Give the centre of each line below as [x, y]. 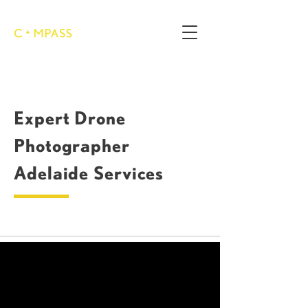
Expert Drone [70, 118]
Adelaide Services [89, 173]
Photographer [72, 145]
